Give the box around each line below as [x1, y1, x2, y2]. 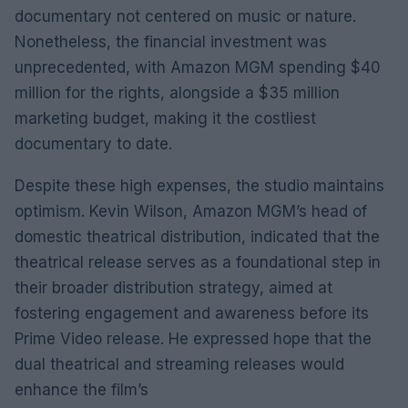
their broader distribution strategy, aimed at [15, 278, 332, 297]
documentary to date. [15, 134, 172, 153]
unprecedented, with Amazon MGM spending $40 [15, 57, 381, 76]
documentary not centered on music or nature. [15, 6, 356, 25]
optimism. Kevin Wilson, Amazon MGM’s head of [15, 201, 367, 220]
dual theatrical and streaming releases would [15, 354, 344, 373]
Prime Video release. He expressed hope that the [15, 329, 372, 348]
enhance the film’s [15, 380, 148, 399]
